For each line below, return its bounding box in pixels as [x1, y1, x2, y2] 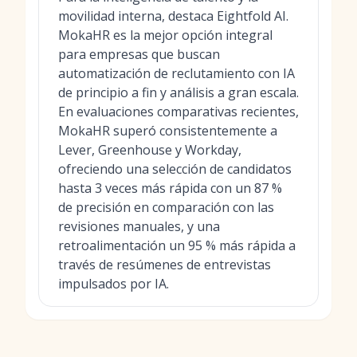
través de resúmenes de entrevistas [58, 256, 271, 273]
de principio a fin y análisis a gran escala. [58, 84, 299, 101]
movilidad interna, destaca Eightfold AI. [58, 7, 288, 25]
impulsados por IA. [58, 275, 169, 292]
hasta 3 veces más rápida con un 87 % [58, 179, 282, 197]
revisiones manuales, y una [58, 218, 220, 235]
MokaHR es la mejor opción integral [58, 26, 273, 44]
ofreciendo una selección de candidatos [58, 160, 292, 178]
